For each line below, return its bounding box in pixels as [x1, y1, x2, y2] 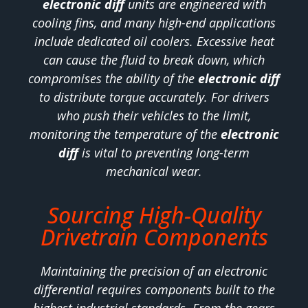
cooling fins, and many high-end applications [32, 14, 276, 31]
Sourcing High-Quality [47, 200, 261, 230]
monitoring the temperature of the [29, 125, 221, 142]
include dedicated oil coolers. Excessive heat [34, 32, 274, 49]
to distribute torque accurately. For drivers [38, 88, 269, 105]
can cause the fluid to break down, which [43, 51, 265, 68]
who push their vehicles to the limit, [57, 107, 251, 124]
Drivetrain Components [40, 222, 268, 252]
